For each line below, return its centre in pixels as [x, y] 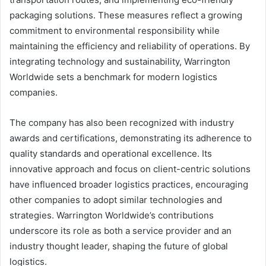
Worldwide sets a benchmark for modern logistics [113, 77]
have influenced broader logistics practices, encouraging [129, 185]
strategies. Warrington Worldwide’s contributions [112, 216]
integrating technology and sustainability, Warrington [120, 62]
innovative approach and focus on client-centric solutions [130, 169]
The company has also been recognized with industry [122, 123]
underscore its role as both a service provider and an [121, 231]
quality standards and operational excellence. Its [111, 154]
